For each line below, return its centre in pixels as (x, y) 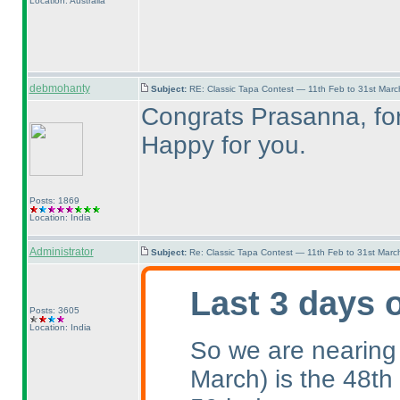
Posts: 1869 (54, 200)
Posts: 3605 (54, 310)
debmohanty (59, 88)
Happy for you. (223, 145)
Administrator (61, 252)
